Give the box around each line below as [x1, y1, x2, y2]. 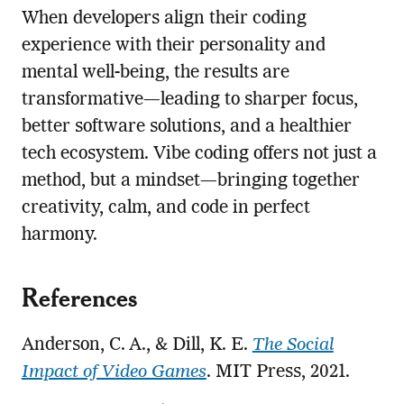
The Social [252, 335, 334, 354]
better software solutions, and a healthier [21, 117, 352, 136]
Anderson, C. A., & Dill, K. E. [21, 335, 252, 354]
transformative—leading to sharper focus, [21, 90, 358, 109]
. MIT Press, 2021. [206, 363, 350, 381]
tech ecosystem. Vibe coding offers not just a [21, 144, 377, 163]
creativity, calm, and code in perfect [21, 198, 310, 217]
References [21, 280, 137, 313]
